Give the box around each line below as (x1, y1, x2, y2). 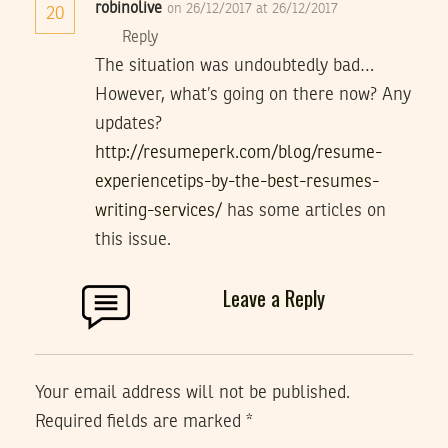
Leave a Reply (223, 281, 325, 313)
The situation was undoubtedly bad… (95, 56, 374, 75)
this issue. (95, 230, 171, 249)
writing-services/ (95, 201, 222, 220)
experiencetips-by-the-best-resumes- (95, 172, 379, 191)
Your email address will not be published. (35, 383, 350, 402)
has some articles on (222, 201, 386, 220)
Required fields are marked (35, 412, 246, 431)
